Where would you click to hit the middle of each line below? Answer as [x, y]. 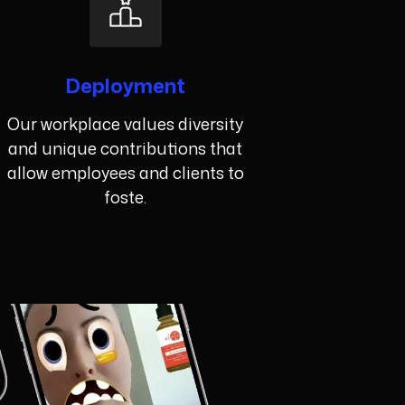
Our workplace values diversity [126, 124]
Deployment [126, 86]
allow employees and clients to [125, 173]
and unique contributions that [126, 149]
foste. [126, 198]
